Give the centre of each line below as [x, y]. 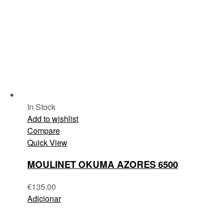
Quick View [47, 142]
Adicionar [44, 199]
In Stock [41, 107]
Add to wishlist [53, 118]
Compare [44, 130]
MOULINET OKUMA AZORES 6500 [103, 165]
